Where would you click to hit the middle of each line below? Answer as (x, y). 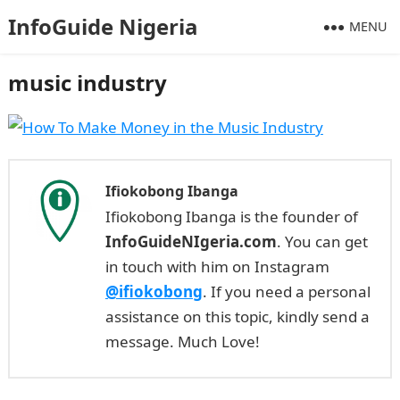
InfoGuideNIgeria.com (191, 242)
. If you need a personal (286, 292)
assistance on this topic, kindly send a (237, 317)
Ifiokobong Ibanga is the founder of (231, 217)
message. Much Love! (182, 342)
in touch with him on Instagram (217, 267)
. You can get (322, 242)
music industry (87, 83)
